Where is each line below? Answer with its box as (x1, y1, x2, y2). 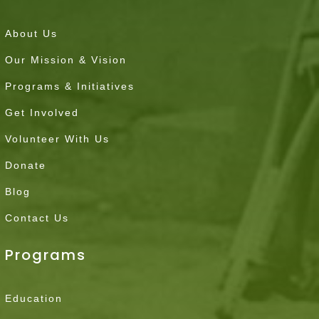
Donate (5, 159, 47, 171)
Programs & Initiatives (5, 80, 135, 92)
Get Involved (5, 106, 80, 118)
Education (5, 292, 63, 304)
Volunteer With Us (5, 132, 110, 145)
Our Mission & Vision (5, 53, 127, 66)
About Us (5, 27, 58, 39)
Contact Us (5, 211, 70, 224)
